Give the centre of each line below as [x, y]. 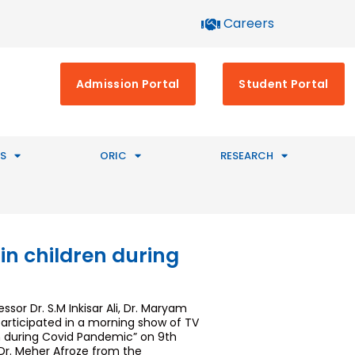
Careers [249, 23]
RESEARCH [247, 156]
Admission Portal [128, 84]
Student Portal [284, 84]
